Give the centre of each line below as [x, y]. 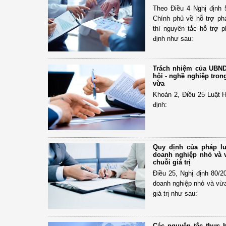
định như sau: [173, 38]
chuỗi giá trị [172, 162]
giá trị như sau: [175, 193]
